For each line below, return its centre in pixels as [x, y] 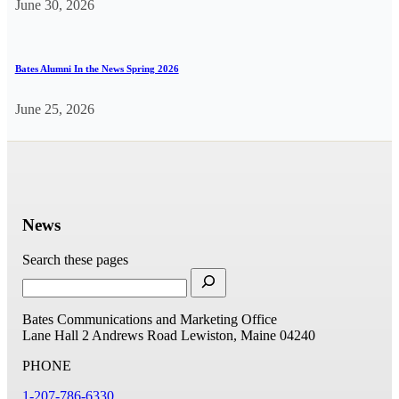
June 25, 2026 [54, 110]
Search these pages [76, 259]
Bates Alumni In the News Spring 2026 [97, 68]
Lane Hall [51, 335]
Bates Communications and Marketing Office [150, 319]
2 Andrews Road [130, 335]
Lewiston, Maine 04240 [248, 335]
